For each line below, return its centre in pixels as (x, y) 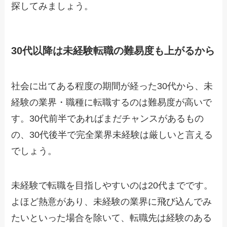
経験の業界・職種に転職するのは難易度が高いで (112, 102)
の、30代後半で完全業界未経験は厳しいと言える (112, 135)
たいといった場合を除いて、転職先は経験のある (112, 218)
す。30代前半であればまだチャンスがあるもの (108, 118)
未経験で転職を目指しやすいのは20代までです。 (112, 185)
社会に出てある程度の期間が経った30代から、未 (112, 86)
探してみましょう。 (52, 6)
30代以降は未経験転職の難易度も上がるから (113, 51)
